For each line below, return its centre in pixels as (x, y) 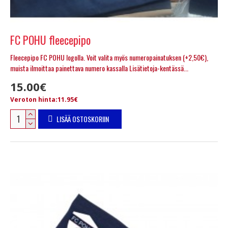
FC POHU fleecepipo (50, 39)
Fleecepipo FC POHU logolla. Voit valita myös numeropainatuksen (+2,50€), (109, 57)
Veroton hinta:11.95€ (44, 99)
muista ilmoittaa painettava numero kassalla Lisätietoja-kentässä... (99, 68)
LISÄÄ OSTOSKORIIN (82, 119)
